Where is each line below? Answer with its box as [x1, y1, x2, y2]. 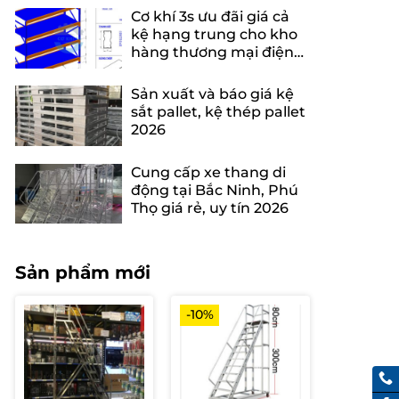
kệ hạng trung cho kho [130, 26, 297, 44]
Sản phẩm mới [14, 262, 151, 284]
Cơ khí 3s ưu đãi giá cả [130, 8, 289, 26]
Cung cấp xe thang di [130, 163, 286, 181]
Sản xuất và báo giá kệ [130, 85, 294, 103]
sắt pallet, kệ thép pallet [130, 103, 305, 121]
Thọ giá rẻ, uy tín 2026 [130, 199, 289, 216]
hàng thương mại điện [130, 44, 294, 61]
